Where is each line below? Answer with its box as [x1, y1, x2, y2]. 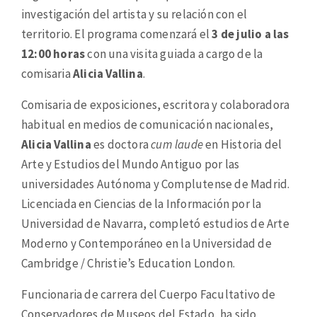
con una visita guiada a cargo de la [85, 45, 263, 62]
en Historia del [203, 136, 282, 152]
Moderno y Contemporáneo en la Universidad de [21, 235, 272, 251]
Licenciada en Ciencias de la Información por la [21, 195, 262, 212]
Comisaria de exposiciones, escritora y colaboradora [21, 96, 290, 113]
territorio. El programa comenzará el [21, 25, 212, 42]
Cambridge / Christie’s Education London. [21, 255, 235, 271]
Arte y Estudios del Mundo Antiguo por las [21, 156, 240, 172]
